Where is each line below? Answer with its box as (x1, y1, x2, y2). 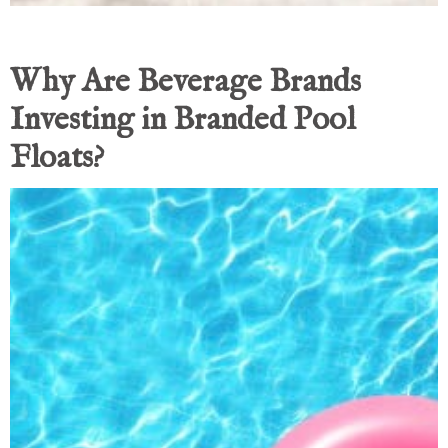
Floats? (10, 138, 104, 180)
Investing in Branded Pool (10, 100, 355, 142)
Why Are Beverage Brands (10, 62, 361, 104)
